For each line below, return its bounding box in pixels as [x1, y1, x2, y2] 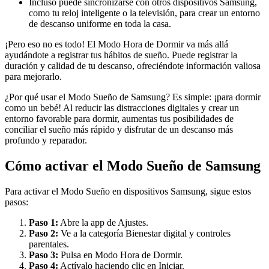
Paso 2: [29, 228, 58, 238]
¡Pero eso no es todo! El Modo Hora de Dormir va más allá [5, 39, 228, 50]
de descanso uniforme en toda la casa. [29, 19, 171, 29]
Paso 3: [29, 249, 58, 260]
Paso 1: [29, 217, 58, 228]
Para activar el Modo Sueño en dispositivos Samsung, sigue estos [5, 186, 251, 196]
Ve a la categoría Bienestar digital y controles [58, 228, 231, 238]
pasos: [5, 196, 28, 207]
